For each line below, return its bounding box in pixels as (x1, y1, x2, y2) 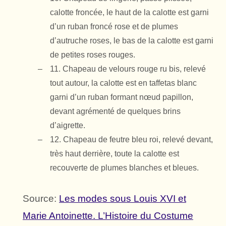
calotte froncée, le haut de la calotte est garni (50, 8, 209, 17)
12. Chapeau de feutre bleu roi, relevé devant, (50, 135, 213, 144)
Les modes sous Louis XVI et (59, 193, 186, 204)
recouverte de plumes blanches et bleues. (50, 163, 199, 173)
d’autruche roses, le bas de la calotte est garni (50, 36, 213, 45)
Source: (23, 193, 59, 204)
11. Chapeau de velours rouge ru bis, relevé (50, 65, 206, 74)
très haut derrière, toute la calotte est (50, 149, 179, 158)
